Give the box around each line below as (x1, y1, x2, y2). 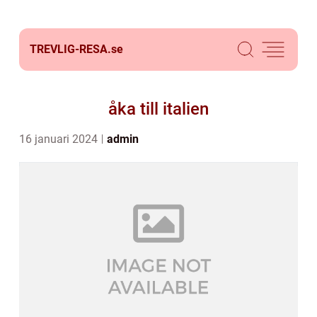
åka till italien (108, 99, 209, 119)
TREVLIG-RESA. (30, 42, 111, 56)
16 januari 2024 (19, 132, 100, 146)
